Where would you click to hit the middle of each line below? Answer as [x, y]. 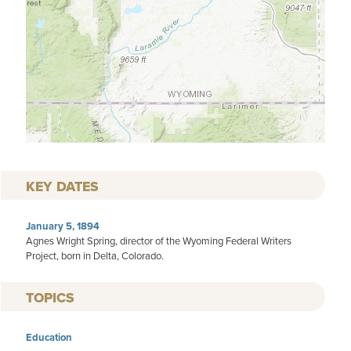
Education [49, 337]
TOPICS [50, 297]
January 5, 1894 [63, 226]
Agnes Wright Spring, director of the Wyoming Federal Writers [159, 241]
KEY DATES [62, 186]
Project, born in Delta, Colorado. [95, 255]
